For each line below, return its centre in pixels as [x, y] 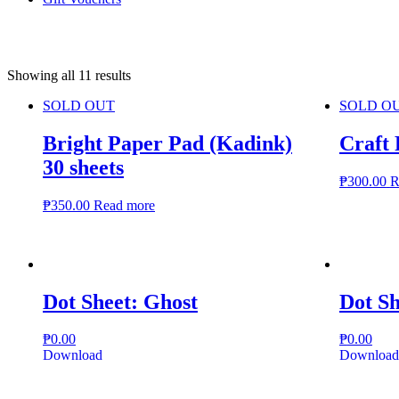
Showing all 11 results [69, 75]
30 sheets [83, 167]
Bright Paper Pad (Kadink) [167, 143]
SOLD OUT [79, 106]
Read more [124, 205]
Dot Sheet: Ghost [120, 301]
